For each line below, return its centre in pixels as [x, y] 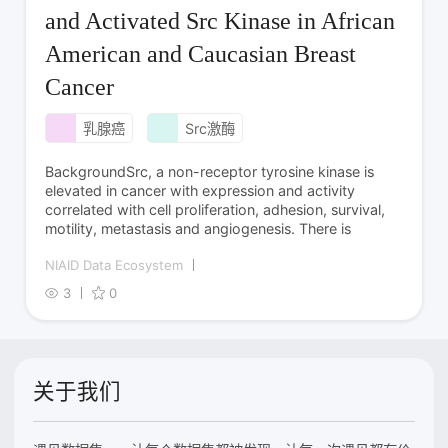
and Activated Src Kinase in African [220, 20]
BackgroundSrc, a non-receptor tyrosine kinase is [210, 171]
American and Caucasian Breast [201, 53]
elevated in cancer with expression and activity [200, 190]
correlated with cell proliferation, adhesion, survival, [215, 209]
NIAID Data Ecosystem [114, 264]
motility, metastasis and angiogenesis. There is [198, 228]
